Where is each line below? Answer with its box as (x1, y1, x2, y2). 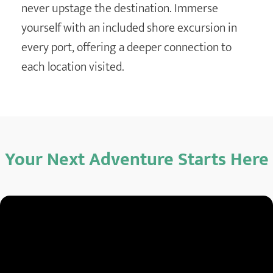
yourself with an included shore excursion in (21, 18, 237, 39)
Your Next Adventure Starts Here (4, 144, 269, 175)
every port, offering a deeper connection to (21, 37, 232, 58)
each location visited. (21, 57, 124, 78)
